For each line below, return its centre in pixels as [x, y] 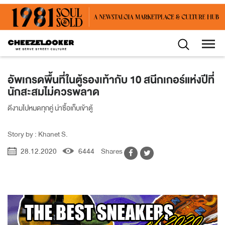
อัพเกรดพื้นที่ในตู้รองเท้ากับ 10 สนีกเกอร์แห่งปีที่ [111, 80]
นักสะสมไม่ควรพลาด [53, 92]
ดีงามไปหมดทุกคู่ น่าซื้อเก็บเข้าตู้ [50, 108]
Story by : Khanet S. [38, 134]
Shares [113, 151]
